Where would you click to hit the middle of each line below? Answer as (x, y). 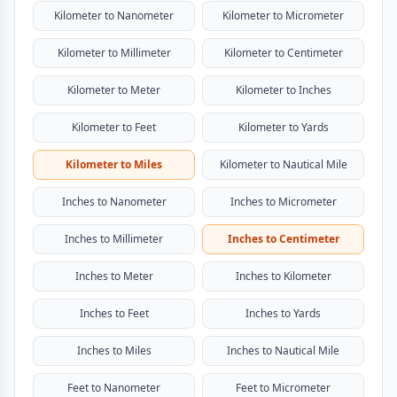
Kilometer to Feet (114, 127)
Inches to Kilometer (283, 276)
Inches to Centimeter (283, 239)
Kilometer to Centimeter (283, 53)
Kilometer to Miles (114, 164)
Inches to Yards (283, 313)
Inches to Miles (114, 350)
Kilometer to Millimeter (114, 53)
